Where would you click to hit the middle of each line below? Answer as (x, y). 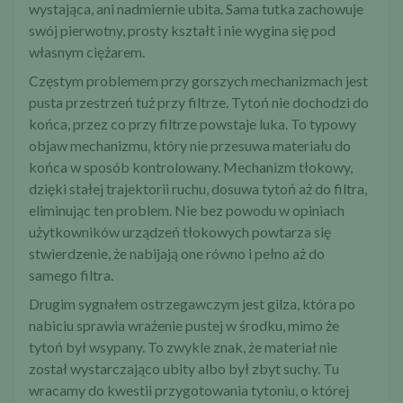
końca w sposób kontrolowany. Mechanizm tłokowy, (191, 167)
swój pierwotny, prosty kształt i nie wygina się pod (182, 31)
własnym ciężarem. (87, 52)
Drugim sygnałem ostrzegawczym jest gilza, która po (192, 304)
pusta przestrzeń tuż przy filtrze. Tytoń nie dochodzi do (199, 103)
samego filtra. (71, 275)
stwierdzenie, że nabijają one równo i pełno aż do (177, 254)
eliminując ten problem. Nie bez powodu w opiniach (187, 210)
